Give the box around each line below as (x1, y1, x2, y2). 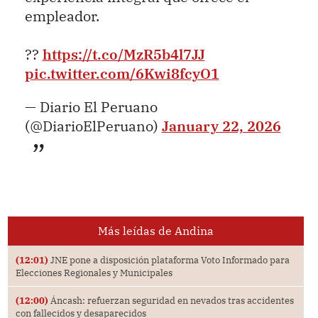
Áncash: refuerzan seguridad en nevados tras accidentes (48, 294, 294, 306)
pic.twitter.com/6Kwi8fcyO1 (24, 64, 219, 82)
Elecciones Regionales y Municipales (15, 266, 172, 278)
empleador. (24, 6, 99, 25)
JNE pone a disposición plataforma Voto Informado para (48, 253, 290, 265)
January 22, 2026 (161, 116, 281, 135)
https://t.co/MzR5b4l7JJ (42, 45, 205, 63)
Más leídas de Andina (97, 223, 214, 238)
